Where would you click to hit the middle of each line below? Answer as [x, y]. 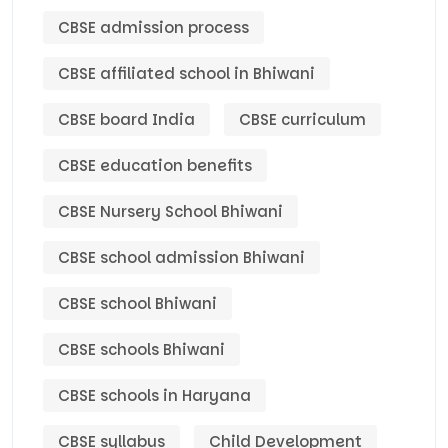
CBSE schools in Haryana [154, 396]
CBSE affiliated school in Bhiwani [186, 74]
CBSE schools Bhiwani [141, 350]
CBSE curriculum [302, 120]
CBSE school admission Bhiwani [181, 258]
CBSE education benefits [155, 166]
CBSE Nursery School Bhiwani [170, 212]
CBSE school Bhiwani [137, 304]
